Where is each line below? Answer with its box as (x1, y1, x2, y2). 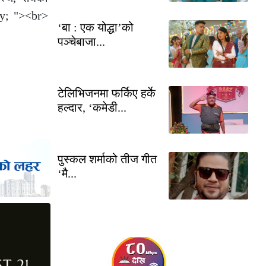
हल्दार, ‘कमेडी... (58, 100, 126, 114)
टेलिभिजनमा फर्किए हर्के (58, 86, 156, 100)
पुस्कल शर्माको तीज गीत (58, 152, 157, 166)
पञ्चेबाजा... (58, 34, 105, 48)
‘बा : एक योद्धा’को (58, 20, 134, 34)
